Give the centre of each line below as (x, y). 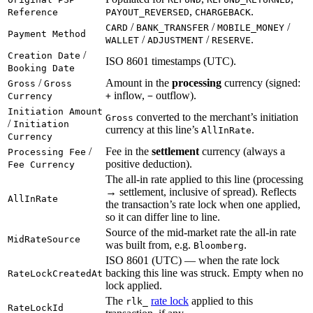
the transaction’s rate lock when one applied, (203, 204)
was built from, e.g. (150, 245)
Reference (33, 12)
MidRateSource (44, 239)
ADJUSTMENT (175, 40)
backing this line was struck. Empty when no (204, 272)
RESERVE (231, 40)
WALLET (122, 40)
